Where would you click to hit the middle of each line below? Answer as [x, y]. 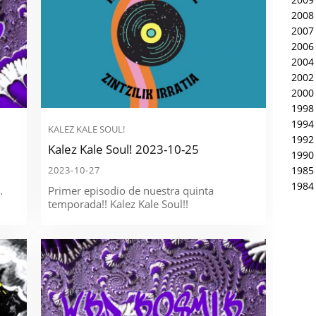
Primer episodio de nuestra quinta [131, 191]
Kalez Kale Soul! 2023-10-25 [124, 150]
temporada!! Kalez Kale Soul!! [119, 204]
